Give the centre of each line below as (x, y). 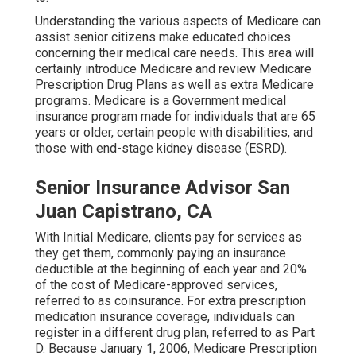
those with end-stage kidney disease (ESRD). (161, 149)
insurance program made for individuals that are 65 (175, 117)
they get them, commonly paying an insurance (161, 253)
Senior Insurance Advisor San (163, 188)
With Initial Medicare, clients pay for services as (168, 238)
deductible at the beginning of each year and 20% (171, 269)
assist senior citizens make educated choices (163, 37)
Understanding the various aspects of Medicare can (178, 21)
